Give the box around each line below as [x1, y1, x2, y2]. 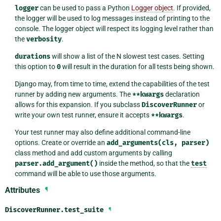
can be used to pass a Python [38, 3, 131, 12]
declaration [163, 90, 200, 98]
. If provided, [173, 3, 211, 12]
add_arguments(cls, [106, 138, 178, 147]
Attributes [5, 185, 40, 195]
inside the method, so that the [97, 159, 191, 167]
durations [14, 52, 50, 61]
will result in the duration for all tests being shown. [60, 62, 215, 71]
